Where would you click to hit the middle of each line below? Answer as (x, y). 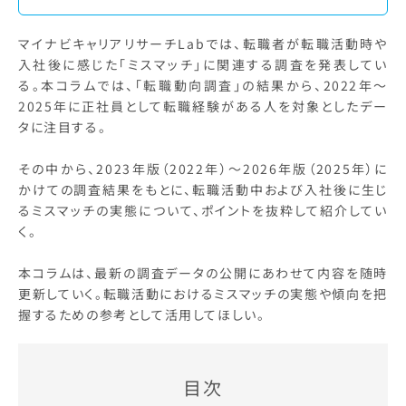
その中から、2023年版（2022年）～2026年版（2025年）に (203, 169)
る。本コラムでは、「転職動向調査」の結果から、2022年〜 (203, 85)
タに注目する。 (63, 127)
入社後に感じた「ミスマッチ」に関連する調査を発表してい (203, 64)
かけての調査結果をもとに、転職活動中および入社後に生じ (203, 189)
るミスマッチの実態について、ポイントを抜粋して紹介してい (203, 210)
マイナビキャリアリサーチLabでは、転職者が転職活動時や (203, 43)
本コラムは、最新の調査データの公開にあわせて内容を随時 (203, 273)
